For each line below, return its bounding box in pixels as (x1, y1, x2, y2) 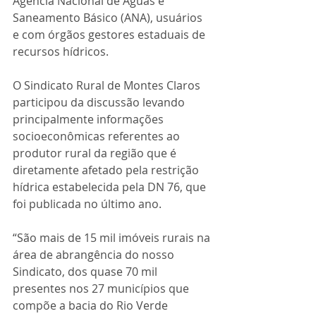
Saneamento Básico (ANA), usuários (13, 10, 205, 25)
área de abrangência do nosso (13, 247, 177, 262)
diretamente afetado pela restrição (13, 162, 202, 178)
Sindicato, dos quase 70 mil (13, 264, 160, 279)
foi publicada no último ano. (13, 196, 162, 212)
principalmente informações (13, 111, 166, 127)
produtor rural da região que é (13, 145, 179, 161)
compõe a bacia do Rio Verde (13, 298, 171, 313)
